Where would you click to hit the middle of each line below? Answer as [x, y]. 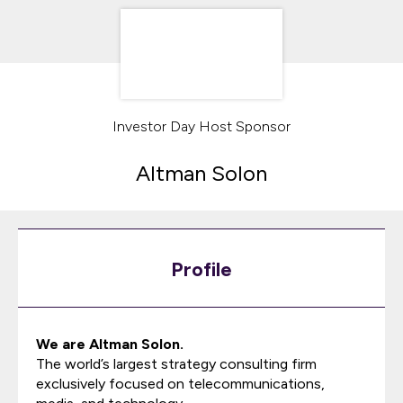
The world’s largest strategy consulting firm [176, 364]
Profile [201, 269]
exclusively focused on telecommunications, [180, 384]
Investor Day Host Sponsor [201, 126]
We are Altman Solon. [110, 344]
